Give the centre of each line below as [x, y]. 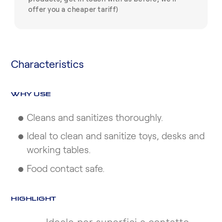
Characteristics [48, 64]
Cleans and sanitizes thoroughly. [95, 118]
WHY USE [31, 94]
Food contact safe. [66, 169]
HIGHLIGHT [34, 198]
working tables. [59, 151]
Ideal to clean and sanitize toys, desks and [116, 137]
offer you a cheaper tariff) [73, 10]
